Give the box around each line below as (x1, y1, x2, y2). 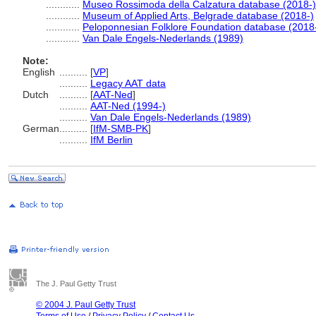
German (23, 123, 59, 134)
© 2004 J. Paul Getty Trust (36, 300, 135, 310)
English (23, 66, 55, 78)
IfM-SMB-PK (93, 123, 148, 134)
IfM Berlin (90, 134, 133, 145)
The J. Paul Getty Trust (36, 279, 116, 288)
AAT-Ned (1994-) (90, 100, 166, 111)
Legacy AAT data (90, 78, 166, 89)
